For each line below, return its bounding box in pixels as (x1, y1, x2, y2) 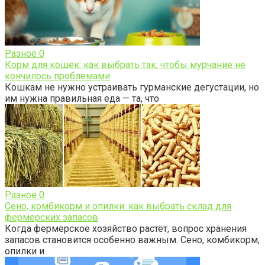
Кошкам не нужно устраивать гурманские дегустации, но (5, 82, 259, 93)
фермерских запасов (5, 212, 98, 224)
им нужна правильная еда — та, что (5, 93, 159, 105)
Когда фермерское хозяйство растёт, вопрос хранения (5, 223, 247, 235)
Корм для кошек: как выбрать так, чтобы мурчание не (5, 59, 245, 71)
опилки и (5, 245, 44, 257)
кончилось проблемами (5, 70, 110, 82)
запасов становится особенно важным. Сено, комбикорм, (5, 234, 260, 246)
